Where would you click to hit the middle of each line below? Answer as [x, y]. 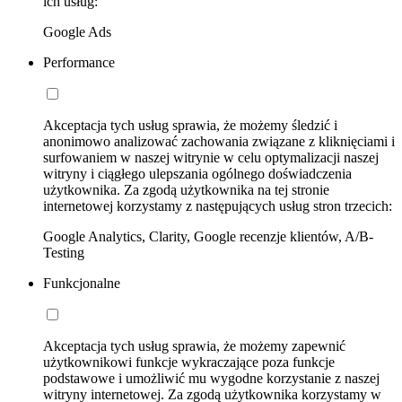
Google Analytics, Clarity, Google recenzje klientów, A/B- [208, 236]
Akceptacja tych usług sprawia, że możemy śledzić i [190, 125]
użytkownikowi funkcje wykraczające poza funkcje [189, 362]
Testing [64, 252]
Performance [79, 62]
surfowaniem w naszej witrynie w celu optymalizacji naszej [211, 157]
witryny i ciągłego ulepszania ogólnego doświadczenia [197, 173]
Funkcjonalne [82, 283]
